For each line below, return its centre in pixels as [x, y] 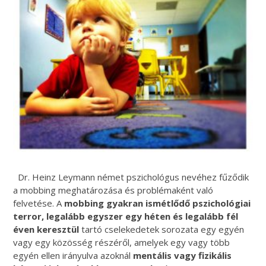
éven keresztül [46, 229]
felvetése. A [38, 203]
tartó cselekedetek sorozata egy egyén [162, 229]
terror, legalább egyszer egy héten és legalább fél [126, 216]
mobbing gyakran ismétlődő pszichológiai [156, 203]
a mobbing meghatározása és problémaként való [113, 190]
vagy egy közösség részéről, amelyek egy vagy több [122, 243]
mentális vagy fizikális [183, 256]
